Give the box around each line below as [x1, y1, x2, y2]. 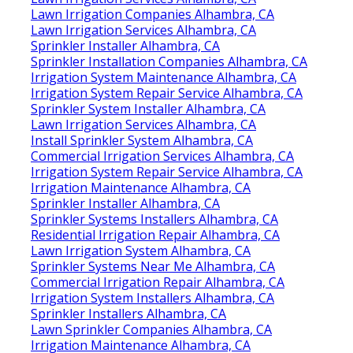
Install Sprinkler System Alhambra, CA [31, 131, 253, 149]
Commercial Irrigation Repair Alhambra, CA [31, 273, 284, 291]
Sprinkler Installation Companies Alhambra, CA [31, 52, 307, 70]
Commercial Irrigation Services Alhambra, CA [31, 147, 294, 165]
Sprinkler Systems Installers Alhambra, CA [31, 210, 278, 228]
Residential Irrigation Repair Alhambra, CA [31, 225, 280, 243]
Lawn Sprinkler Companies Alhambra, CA [31, 320, 272, 338]
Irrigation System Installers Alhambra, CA [31, 288, 274, 307]
